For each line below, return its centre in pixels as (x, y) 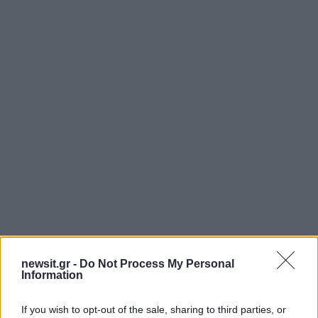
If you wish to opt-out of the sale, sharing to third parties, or (154, 309)
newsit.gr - (50, 264)
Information (52, 275)
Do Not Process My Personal (157, 264)
